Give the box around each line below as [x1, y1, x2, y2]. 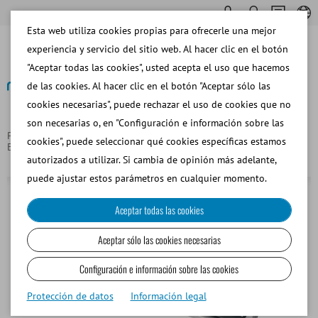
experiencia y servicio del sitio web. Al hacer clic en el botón [26, 43, 288, 55]
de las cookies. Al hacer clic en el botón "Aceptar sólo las [26, 79, 270, 92]
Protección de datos [26, 289, 114, 302]
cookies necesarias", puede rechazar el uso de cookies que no [26, 98, 291, 111]
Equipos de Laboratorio [7, 140, 112, 153]
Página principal [7, 128, 79, 142]
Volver [14, 110, 42, 124]
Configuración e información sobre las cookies [79, 261, 238, 276]
